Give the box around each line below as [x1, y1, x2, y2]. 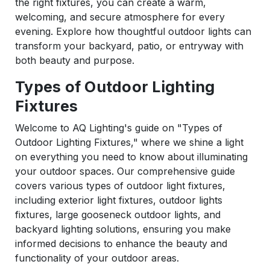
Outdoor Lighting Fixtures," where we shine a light [15, 136, 243, 149]
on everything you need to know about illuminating [15, 151, 248, 163]
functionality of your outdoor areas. [15, 252, 179, 265]
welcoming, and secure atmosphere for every [15, 11, 225, 24]
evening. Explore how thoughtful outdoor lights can [15, 25, 251, 38]
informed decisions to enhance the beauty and [15, 237, 227, 250]
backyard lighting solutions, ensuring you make [15, 223, 231, 236]
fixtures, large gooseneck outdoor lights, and [15, 209, 221, 221]
